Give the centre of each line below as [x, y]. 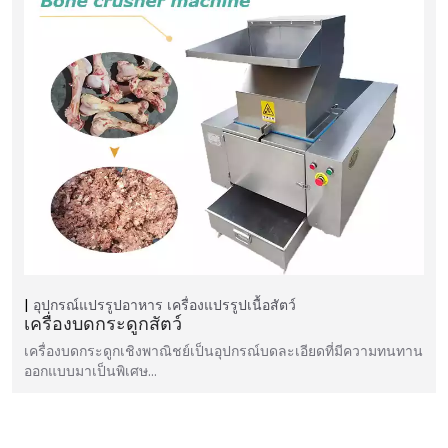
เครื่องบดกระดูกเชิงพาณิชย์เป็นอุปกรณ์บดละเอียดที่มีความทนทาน [223, 350]
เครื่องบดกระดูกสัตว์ [103, 323]
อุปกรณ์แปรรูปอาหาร [98, 304]
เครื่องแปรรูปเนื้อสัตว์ [231, 304]
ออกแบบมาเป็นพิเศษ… [90, 370]
